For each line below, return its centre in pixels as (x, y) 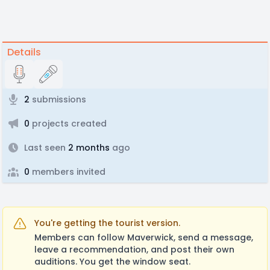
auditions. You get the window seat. (112, 262)
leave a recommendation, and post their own (134, 250)
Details (24, 52)
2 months (88, 148)
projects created (68, 124)
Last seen (45, 148)
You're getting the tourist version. (107, 223)
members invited (67, 172)
